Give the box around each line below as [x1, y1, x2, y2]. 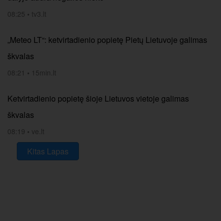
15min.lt [32, 68, 56, 77]
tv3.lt [32, 9, 46, 19]
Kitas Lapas [27, 146, 69, 157]
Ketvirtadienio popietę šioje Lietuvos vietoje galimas [7, 93, 189, 104]
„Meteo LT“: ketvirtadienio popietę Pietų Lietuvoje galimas [7, 34, 207, 45]
